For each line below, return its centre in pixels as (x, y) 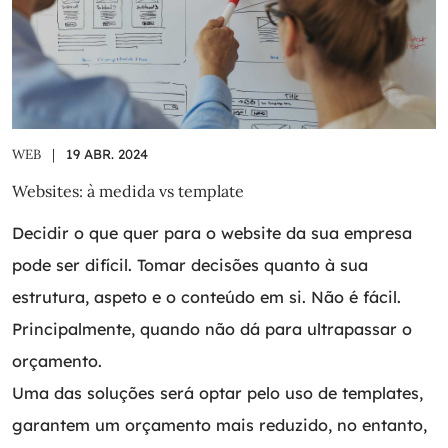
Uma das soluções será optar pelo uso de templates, (217, 392)
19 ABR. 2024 (107, 153)
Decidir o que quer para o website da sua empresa (212, 232)
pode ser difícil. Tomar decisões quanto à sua (192, 264)
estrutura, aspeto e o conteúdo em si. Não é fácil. (206, 296)
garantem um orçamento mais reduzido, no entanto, (219, 424)
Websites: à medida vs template (128, 190)
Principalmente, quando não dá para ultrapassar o (212, 328)
